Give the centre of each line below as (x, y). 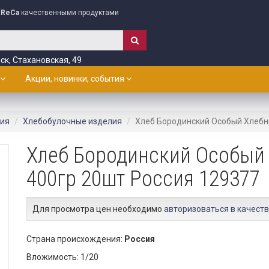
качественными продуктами (69, 13)
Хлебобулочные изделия (72, 121)
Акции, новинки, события (76, 79)
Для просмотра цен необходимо (98, 209)
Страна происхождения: (75, 239)
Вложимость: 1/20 (62, 257)
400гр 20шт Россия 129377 (143, 179)
